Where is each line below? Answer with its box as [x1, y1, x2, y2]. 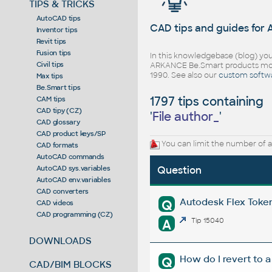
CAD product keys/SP [36, 129, 106, 138]
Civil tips [36, 59, 64, 69]
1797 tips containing [150, 94, 264, 110]
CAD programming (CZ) [36, 209, 113, 219]
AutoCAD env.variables [36, 175, 111, 184]
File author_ [152, 109, 220, 125]
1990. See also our [149, 70, 219, 81]
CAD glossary [36, 117, 80, 126]
